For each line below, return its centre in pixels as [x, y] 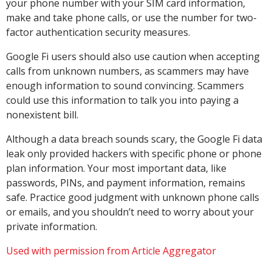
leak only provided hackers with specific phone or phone [134, 154]
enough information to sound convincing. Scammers [125, 86]
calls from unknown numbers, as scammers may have [127, 71]
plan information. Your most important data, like [116, 168]
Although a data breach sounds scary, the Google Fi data [134, 139]
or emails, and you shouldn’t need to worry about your [130, 212]
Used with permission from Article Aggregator [111, 251]
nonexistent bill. [42, 115]
